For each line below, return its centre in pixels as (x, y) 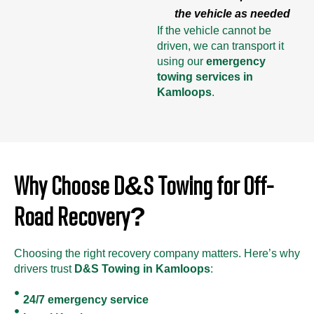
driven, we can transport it (220, 46)
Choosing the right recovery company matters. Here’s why (157, 253)
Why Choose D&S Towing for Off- (144, 185)
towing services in (205, 76)
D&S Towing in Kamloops (142, 268)
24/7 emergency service (86, 299)
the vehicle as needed (232, 13)
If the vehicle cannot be (214, 30)
